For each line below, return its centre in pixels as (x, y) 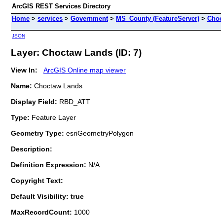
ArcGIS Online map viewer (85, 70)
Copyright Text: (37, 180)
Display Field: (34, 101)
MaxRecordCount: (42, 212)
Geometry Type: (37, 133)
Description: (32, 149)
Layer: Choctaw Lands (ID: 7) (76, 52)
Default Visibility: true (47, 196)
